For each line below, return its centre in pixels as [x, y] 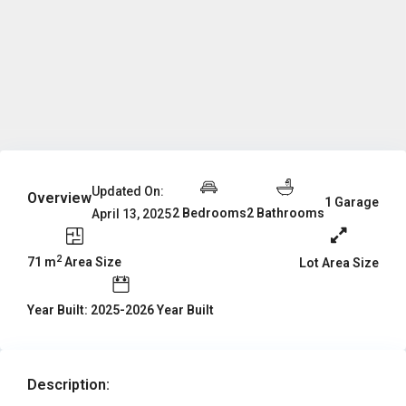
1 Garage [351, 203]
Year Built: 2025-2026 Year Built [121, 310]
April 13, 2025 [132, 214]
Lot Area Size [338, 263]
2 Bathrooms [285, 213]
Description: [69, 385]
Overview [60, 198]
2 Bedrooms [209, 213]
